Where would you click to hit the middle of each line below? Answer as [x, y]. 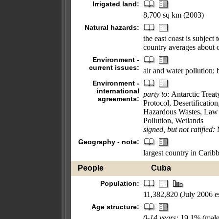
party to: [156, 94]
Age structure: [115, 207]
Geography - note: [109, 142]
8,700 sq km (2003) [174, 15]
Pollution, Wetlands [173, 120]
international [118, 91]
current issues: [114, 67]
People [91, 168]
